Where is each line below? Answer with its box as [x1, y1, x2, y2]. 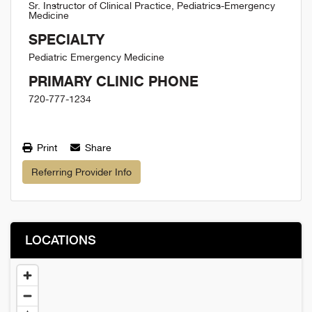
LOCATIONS [25, 232, 96, 247]
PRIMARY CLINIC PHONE [29, 72, 198, 90]
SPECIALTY [29, 31, 104, 48]
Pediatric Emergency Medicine [29, 52, 164, 63]
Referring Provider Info [31, 166, 132, 178]
